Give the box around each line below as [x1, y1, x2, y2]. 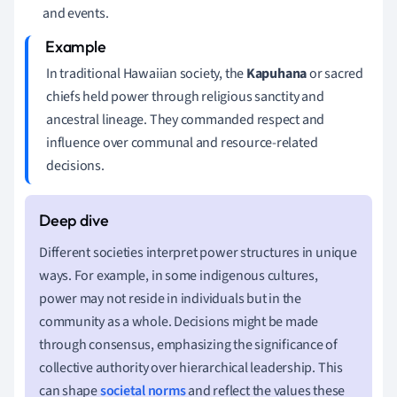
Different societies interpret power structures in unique [39, 242, 357, 262]
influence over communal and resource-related [46, 132, 318, 152]
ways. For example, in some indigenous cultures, [39, 265, 318, 285]
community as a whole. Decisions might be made [39, 311, 319, 331]
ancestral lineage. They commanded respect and [46, 109, 325, 129]
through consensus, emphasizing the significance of [39, 334, 338, 354]
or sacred [307, 63, 363, 83]
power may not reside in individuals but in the [39, 288, 301, 308]
